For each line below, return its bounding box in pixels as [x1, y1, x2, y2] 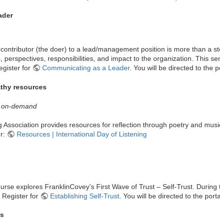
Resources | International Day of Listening [16, 130, 147, 138]
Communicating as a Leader [42, 64, 130, 72]
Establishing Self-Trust [50, 192, 119, 200]
